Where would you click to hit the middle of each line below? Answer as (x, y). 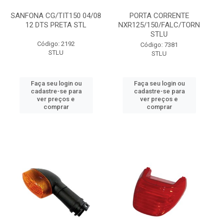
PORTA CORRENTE (159, 16)
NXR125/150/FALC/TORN (159, 25)
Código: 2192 (56, 44)
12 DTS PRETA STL (56, 25)
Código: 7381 (159, 45)
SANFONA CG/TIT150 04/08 (56, 16)
